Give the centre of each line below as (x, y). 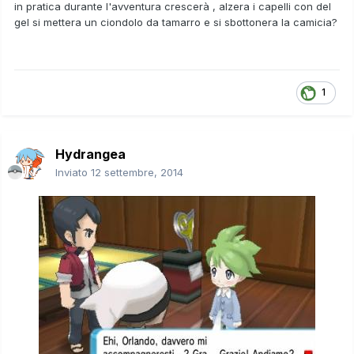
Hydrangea (90, 154)
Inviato (73, 172)
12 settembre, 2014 (137, 172)
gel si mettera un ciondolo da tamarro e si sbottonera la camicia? (176, 22)
